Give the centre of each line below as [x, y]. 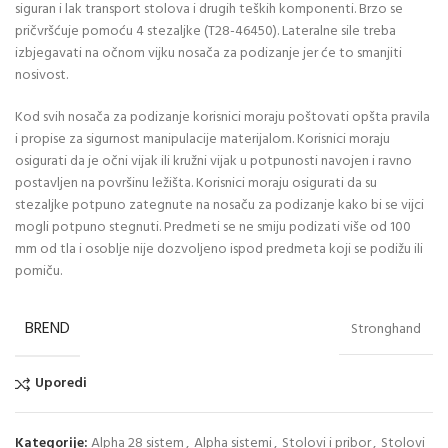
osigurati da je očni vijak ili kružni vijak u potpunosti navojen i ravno [213, 161]
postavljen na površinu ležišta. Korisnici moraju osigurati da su [196, 183]
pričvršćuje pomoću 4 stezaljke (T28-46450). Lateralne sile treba [205, 31]
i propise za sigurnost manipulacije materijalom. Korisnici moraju [202, 139]
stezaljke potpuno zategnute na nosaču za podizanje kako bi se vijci [219, 205]
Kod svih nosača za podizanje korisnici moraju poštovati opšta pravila [222, 117]
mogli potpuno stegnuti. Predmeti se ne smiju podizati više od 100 [213, 227]
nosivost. [41, 75]
